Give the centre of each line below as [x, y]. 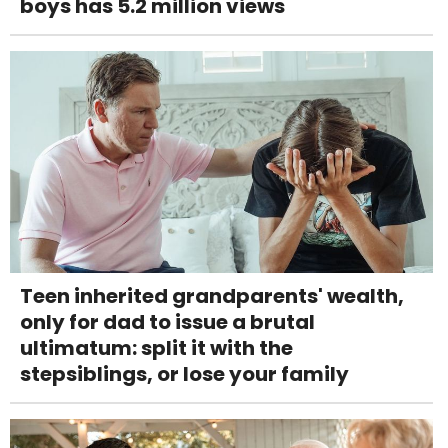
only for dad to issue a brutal [167, 322]
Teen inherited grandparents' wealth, [212, 296]
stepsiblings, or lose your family [184, 374]
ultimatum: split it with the [156, 348]
